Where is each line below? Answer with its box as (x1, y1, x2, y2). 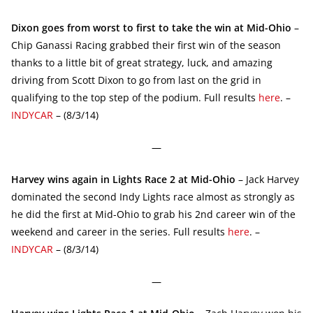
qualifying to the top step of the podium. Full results (11, 90, 259, 104)
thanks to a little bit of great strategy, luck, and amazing (11, 55, 272, 69)
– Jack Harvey (235, 172, 299, 186)
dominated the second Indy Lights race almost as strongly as (11, 189, 295, 203)
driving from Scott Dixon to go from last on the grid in (11, 73, 261, 87)
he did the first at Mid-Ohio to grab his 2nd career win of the (11, 207, 296, 221)
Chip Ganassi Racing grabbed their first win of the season (11, 38, 281, 52)
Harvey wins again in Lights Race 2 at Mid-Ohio (11, 172, 235, 186)
